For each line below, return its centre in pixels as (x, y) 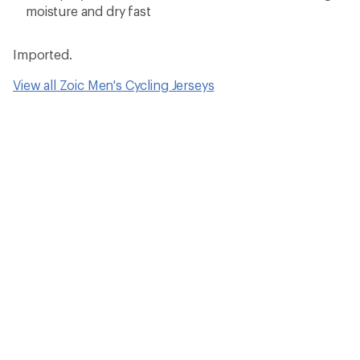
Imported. (43, 54)
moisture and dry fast (88, 10)
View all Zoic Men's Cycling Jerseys (114, 84)
